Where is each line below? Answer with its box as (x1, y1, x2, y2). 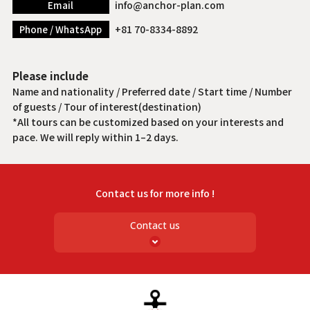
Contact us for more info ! (95, 185, 215, 200)
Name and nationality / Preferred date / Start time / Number (12, 84, 292, 98)
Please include (12, 67, 89, 83)
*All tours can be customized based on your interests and (12, 114, 284, 129)
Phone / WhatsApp (19, 22, 102, 36)
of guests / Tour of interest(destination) (12, 99, 201, 113)
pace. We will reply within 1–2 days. (12, 129, 179, 144)
